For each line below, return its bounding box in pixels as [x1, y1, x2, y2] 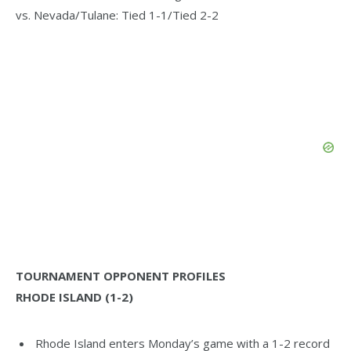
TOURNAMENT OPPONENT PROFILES [16, 267, 226, 284]
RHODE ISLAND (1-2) [16, 288, 133, 305]
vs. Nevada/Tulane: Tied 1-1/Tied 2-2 [16, 7, 219, 24]
